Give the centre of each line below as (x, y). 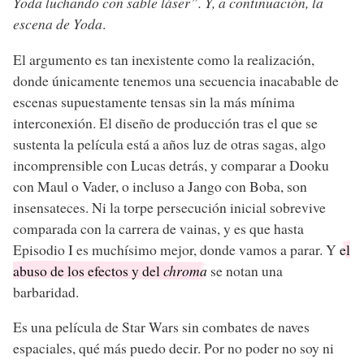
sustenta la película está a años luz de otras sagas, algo (169, 143)
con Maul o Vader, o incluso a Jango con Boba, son (160, 186)
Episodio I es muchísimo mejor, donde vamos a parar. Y (176, 249)
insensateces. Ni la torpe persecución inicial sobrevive (169, 207)
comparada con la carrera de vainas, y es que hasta (158, 228)
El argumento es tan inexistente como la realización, (164, 59)
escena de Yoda (58, 24)
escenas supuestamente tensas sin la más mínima (154, 101)
